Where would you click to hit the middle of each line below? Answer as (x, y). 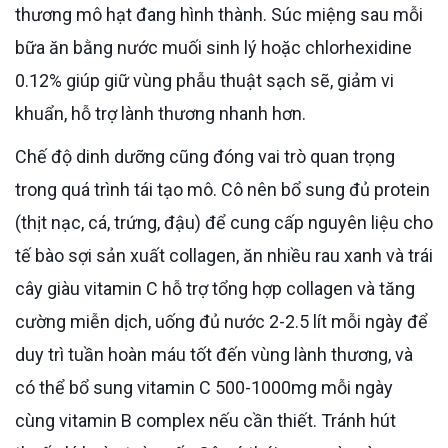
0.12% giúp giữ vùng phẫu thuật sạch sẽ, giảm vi (204, 80)
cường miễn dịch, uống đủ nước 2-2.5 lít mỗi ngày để (221, 321)
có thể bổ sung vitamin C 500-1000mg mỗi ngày (204, 387)
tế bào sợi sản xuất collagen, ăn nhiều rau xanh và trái (224, 255)
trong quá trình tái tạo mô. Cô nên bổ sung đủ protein (222, 189)
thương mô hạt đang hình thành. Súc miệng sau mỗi (219, 14)
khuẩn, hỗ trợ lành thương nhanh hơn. (160, 113)
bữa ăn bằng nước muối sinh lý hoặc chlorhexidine (213, 47)
